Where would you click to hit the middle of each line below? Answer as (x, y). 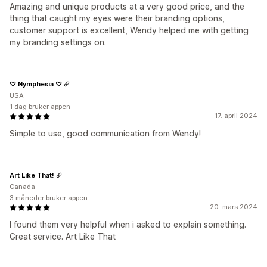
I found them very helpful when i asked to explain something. (128, 224)
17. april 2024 (236, 116)
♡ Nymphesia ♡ (36, 84)
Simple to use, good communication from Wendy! (105, 133)
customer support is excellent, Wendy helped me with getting (129, 30)
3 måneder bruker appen (49, 198)
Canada (22, 187)
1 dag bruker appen (40, 107)
